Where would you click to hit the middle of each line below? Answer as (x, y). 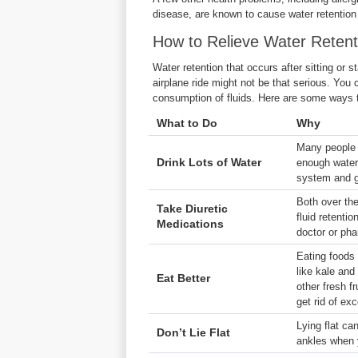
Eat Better (183, 278)
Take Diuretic (192, 209)
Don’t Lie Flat (193, 332)
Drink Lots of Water (209, 162)
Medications (190, 224)
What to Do (187, 123)
